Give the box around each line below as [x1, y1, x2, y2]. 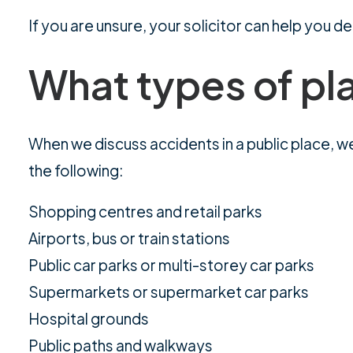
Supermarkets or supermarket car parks [28, 282, 309, 301]
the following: [28, 161, 123, 180]
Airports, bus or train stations [28, 229, 230, 247]
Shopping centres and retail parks [28, 202, 262, 221]
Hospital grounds [28, 309, 149, 328]
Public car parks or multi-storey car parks [28, 255, 314, 274]
